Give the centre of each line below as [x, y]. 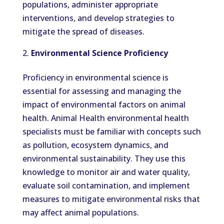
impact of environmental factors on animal [104, 104]
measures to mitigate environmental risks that [111, 199]
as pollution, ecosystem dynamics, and [95, 145]
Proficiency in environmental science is [95, 77]
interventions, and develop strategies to [98, 18]
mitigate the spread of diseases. [83, 31]
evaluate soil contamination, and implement [106, 185]
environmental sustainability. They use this [104, 158]
